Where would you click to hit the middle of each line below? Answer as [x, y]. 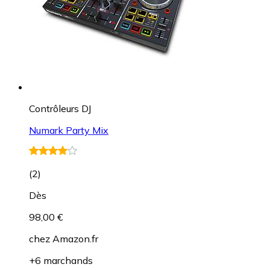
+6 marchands [61, 260]
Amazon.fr [75, 238]
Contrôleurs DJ [60, 108]
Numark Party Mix [69, 130]
